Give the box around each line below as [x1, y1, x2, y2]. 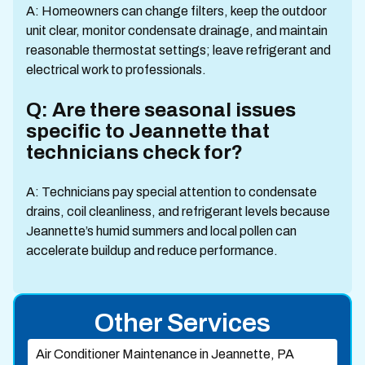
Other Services [95, 308, 270, 337]
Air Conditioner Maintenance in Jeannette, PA [35, 347, 294, 362]
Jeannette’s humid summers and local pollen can [26, 223, 297, 238]
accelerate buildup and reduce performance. [26, 243, 278, 257]
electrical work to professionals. [26, 62, 206, 77]
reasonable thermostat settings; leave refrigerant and [26, 42, 331, 57]
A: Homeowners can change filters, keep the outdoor [26, 3, 327, 18]
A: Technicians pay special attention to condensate [26, 184, 317, 199]
